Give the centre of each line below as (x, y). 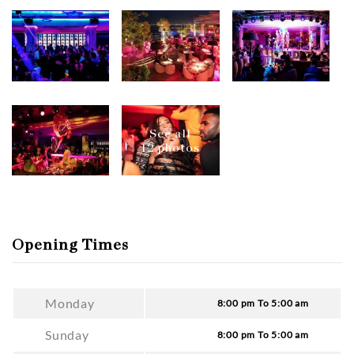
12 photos (171, 147)
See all (171, 133)
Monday (70, 303)
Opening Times (70, 245)
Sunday (67, 335)
